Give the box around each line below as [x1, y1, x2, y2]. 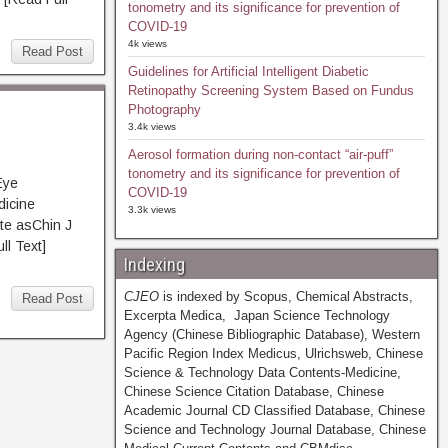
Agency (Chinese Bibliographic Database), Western [123, 327, 420, 342]
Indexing [123, 254, 185, 275]
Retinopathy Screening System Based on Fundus [127, 83, 414, 98]
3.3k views [127, 204, 176, 215]
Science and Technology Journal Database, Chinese [123, 422, 426, 437]
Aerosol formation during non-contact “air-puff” [127, 147, 393, 162]
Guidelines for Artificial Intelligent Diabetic [127, 64, 369, 79]
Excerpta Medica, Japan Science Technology [123, 308, 390, 323]
